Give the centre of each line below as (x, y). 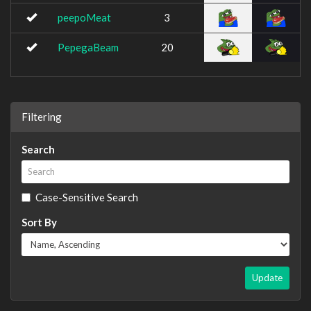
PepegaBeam (88, 47)
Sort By (39, 222)
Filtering (42, 116)
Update (267, 277)
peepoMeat (84, 17)
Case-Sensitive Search (87, 197)
